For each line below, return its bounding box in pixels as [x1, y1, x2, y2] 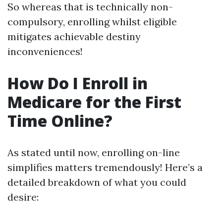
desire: [7, 191, 39, 203]
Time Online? [7, 110, 112, 131]
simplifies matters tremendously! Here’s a [7, 161, 203, 173]
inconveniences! [7, 45, 83, 57]
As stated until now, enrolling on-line [7, 146, 180, 159]
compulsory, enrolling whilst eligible [7, 15, 177, 28]
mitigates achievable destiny [7, 30, 141, 43]
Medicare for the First [7, 91, 181, 112]
